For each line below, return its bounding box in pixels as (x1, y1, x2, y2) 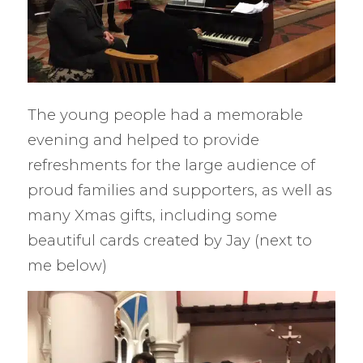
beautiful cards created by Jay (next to (27, 231, 312, 250)
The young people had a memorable (27, 105, 303, 125)
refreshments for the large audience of (27, 156, 315, 175)
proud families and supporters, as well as (27, 181, 332, 200)
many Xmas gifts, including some (27, 206, 277, 225)
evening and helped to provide (27, 130, 259, 150)
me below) (27, 256, 107, 275)
